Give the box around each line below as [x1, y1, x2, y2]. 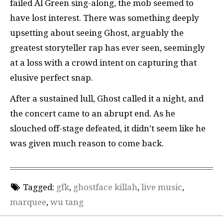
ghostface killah [73, 182, 137, 192]
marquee [10, 197, 46, 207]
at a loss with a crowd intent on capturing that [10, 57, 197, 68]
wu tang [50, 197, 84, 207]
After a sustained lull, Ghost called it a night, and [10, 94, 204, 104]
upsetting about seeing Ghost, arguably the [10, 27, 184, 38]
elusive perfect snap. [10, 72, 93, 83]
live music [141, 182, 182, 192]
